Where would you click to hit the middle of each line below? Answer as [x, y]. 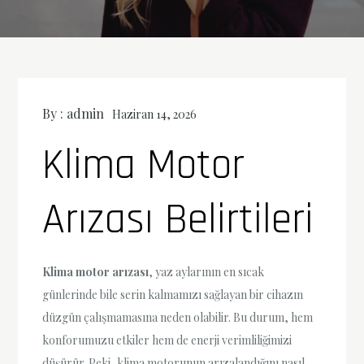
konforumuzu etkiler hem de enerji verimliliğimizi [167, 340]
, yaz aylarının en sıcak [207, 272]
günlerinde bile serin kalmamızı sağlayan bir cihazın [173, 295]
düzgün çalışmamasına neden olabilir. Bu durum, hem [178, 317]
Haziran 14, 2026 [155, 114]
